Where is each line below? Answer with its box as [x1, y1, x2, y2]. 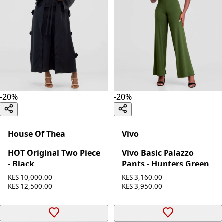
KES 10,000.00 [8, 173, 52, 182]
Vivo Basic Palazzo [122, 147, 194, 159]
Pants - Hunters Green [122, 158, 209, 169]
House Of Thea [8, 128, 65, 140]
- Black [8, 158, 34, 169]
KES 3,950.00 [122, 182, 162, 191]
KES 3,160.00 [122, 173, 162, 182]
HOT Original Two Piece [8, 147, 100, 159]
